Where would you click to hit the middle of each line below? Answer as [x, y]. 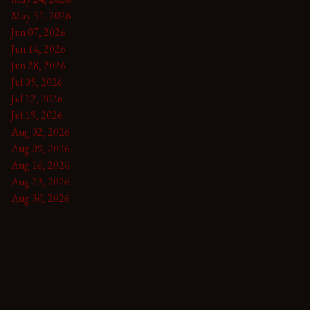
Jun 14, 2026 [38, 48]
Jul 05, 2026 [37, 82]
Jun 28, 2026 [38, 65]
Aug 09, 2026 [40, 148]
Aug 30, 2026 [40, 198]
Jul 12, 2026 [37, 98]
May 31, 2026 [41, 15]
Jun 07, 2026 [38, 32]
